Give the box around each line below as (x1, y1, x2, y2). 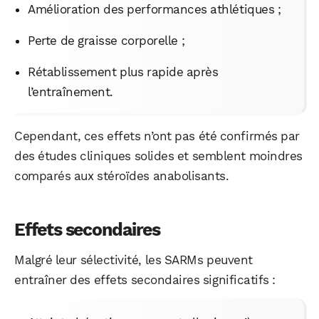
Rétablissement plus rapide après (28, 65, 219, 80)
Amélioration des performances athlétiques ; (28, 2, 281, 17)
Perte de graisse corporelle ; (28, 33, 185, 48)
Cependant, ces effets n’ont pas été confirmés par (14, 129, 300, 144)
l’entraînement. (28, 85, 113, 100)
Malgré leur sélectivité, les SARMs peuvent (14, 253, 253, 268)
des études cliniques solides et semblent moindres (14, 149, 303, 164)
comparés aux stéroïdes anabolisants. (14, 169, 229, 184)
